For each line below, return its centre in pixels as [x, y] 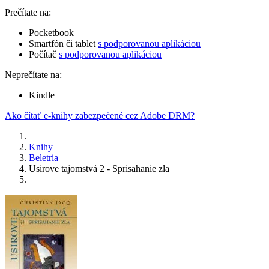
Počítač [44, 55]
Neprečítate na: [33, 75]
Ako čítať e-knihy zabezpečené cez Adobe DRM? [100, 116]
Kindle [42, 95]
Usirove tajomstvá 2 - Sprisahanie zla [99, 169]
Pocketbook [51, 33]
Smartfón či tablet [63, 44]
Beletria [44, 158]
